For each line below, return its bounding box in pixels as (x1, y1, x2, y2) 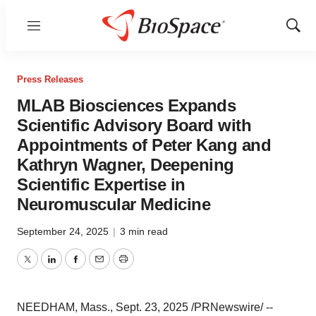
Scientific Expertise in (17, 175, 186, 194)
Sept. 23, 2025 (116, 301, 188, 313)
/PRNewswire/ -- (188, 301, 273, 313)
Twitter (26, 261, 60, 274)
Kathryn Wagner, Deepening (17, 155, 234, 174)
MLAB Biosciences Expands (17, 96, 236, 115)
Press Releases (17, 74, 83, 85)
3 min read (120, 226, 168, 237)
